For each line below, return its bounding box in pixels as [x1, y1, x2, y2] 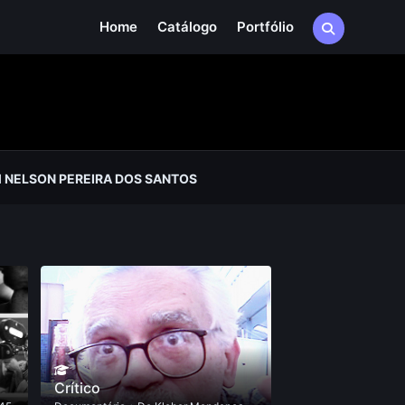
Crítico [54, 379, 101, 397]
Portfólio [236, 18, 294, 35]
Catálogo [156, 18, 217, 35]
